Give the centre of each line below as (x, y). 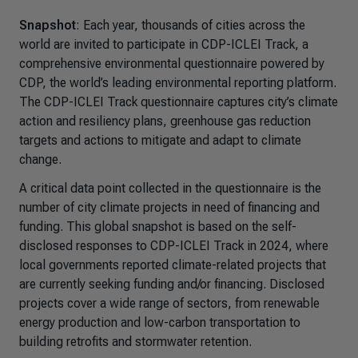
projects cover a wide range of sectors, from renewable (169, 303)
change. (44, 159)
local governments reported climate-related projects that (173, 265)
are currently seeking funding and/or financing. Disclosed (172, 284)
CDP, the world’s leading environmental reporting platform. (178, 83)
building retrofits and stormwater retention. (136, 342)
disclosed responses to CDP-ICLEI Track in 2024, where (174, 246)
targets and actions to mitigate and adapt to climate (160, 140)
